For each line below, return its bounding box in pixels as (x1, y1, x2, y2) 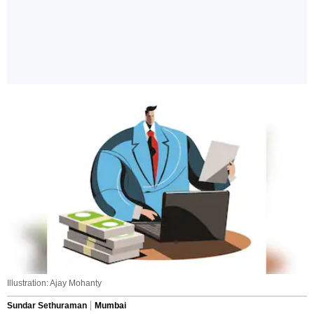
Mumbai (95, 301, 126, 311)
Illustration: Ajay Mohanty (7, 278, 102, 289)
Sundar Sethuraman (7, 301, 87, 311)
